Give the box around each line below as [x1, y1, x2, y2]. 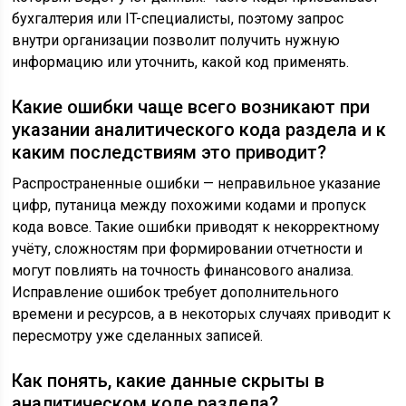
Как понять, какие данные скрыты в [12, 369, 325, 391]
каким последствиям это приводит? [12, 140, 327, 163]
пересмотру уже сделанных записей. [12, 326, 264, 344]
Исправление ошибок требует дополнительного [12, 283, 340, 301]
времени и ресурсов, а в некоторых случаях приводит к [12, 304, 391, 323]
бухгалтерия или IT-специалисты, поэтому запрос [12, 9, 344, 27]
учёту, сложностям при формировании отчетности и [12, 239, 363, 257]
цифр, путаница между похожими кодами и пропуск [12, 196, 367, 214]
